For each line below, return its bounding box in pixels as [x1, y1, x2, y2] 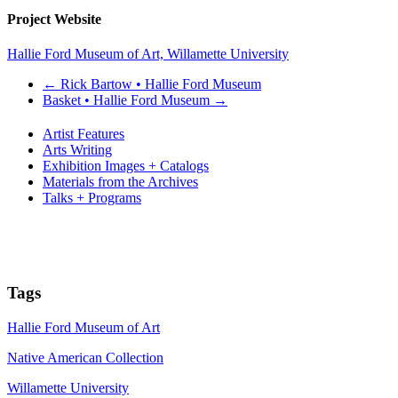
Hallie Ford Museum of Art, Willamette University [7, 46, 289, 62]
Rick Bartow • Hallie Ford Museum [57, 76, 261, 92]
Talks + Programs [43, 190, 141, 206]
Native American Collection [7, 349, 163, 365]
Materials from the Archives [43, 174, 198, 190]
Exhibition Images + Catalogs [43, 158, 209, 174]
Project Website [7, 12, 101, 28]
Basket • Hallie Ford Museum [43, 92, 213, 108]
